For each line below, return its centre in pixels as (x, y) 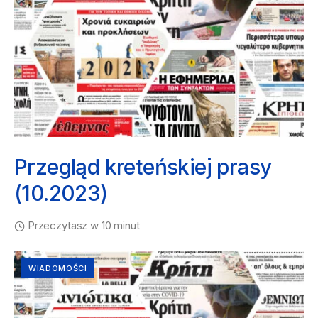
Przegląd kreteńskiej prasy (143, 167)
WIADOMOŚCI (58, 268)
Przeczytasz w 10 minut (83, 225)
